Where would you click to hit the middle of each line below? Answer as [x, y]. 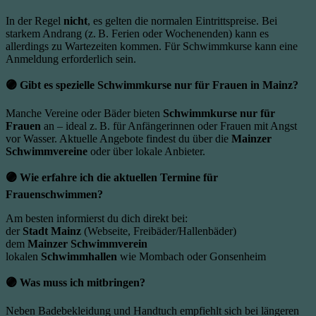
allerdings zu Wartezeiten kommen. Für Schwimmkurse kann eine [152, 47]
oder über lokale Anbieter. [146, 152]
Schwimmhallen [79, 257]
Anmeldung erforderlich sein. [71, 59]
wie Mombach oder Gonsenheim [192, 257]
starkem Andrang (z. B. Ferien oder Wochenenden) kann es [137, 34]
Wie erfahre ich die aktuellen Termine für [119, 178]
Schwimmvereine [47, 152]
